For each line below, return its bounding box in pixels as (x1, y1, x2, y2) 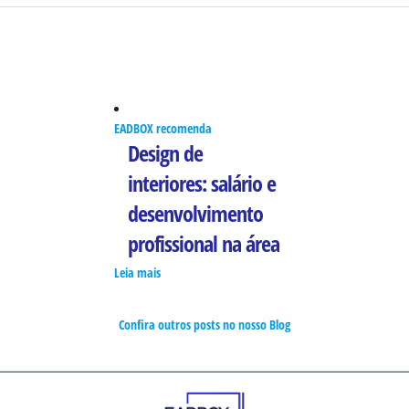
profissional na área (127, 227, 279, 258)
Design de (127, 137, 203, 168)
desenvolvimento (127, 197, 263, 228)
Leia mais (113, 263, 161, 281)
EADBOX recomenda (113, 119, 212, 137)
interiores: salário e (127, 167, 276, 198)
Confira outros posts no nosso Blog (119, 315, 290, 333)
